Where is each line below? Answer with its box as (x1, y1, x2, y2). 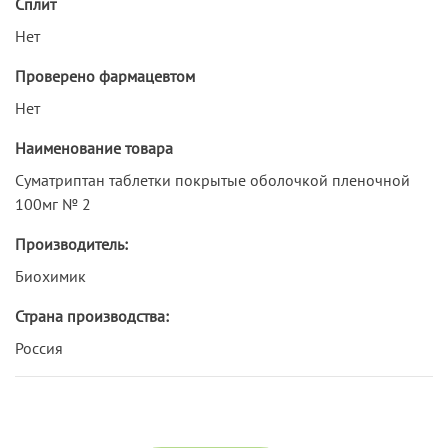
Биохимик (15, 265, 86, 286)
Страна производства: (15, 305, 169, 326)
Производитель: (15, 233, 128, 254)
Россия (15, 337, 63, 358)
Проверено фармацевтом (15, 65, 195, 86)
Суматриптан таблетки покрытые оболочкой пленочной (15, 169, 410, 190)
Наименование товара (15, 137, 173, 158)
